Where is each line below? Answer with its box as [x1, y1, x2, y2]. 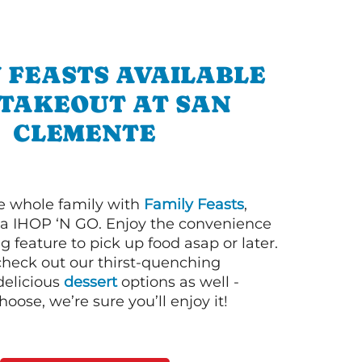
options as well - [117, 272, 239, 291]
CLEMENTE [13, 118, 156, 147]
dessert [64, 272, 117, 291]
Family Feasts [144, 195, 244, 213]
